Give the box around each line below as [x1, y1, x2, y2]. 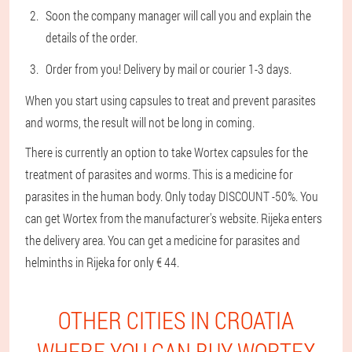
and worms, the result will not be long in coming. [25, 114, 255, 130]
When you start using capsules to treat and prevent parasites [25, 92, 316, 108]
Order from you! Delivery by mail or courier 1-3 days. [46, 60, 291, 77]
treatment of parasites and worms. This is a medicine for [25, 166, 293, 182]
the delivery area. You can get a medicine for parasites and [25, 232, 300, 248]
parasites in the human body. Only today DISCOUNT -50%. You [25, 188, 318, 204]
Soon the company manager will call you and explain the [46, 7, 311, 24]
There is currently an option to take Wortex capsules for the [25, 144, 308, 160]
